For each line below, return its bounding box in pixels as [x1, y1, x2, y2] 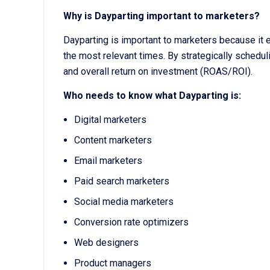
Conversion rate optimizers [74, 216, 189, 228]
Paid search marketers [74, 175, 169, 187]
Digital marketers [74, 114, 146, 126]
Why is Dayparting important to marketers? [63, 10, 260, 22]
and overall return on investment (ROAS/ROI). [63, 66, 253, 78]
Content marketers [74, 134, 152, 146]
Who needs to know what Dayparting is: [63, 90, 241, 102]
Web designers [74, 237, 139, 249]
